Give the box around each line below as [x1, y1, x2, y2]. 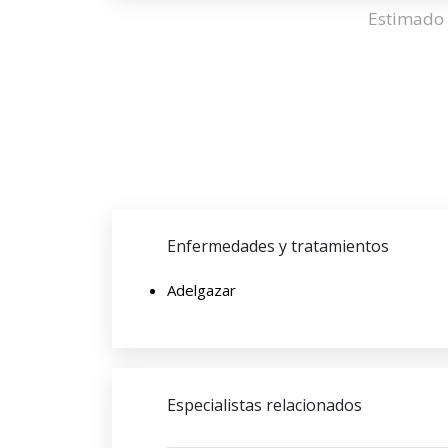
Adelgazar [167, 280, 236, 300]
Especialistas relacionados [167, 394, 362, 416]
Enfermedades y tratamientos [167, 235, 389, 257]
